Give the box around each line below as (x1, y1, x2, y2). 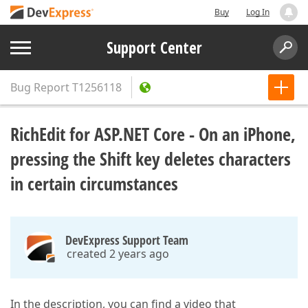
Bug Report (10, 80, 69, 95)
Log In (246, 6, 269, 18)
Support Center (106, 36, 202, 58)
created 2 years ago (67, 246, 169, 261)
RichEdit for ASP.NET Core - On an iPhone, (10, 122, 296, 146)
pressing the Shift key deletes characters (10, 146, 291, 171)
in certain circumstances (10, 171, 178, 196)
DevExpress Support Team (65, 232, 188, 248)
